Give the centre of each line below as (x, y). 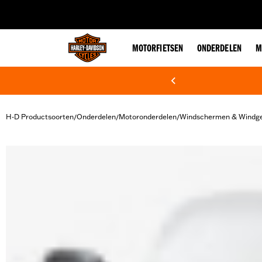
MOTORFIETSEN (158, 49)
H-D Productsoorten (40, 117)
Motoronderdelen (148, 117)
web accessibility (100, 8)
